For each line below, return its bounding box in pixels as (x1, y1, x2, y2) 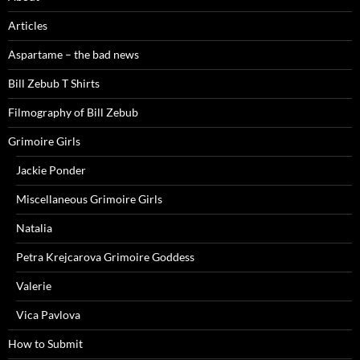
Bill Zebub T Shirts (8, 76, 100, 91)
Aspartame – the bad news (8, 47, 139, 62)
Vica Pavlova (16, 308, 80, 322)
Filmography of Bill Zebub (8, 105, 138, 120)
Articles (8, 18, 47, 33)
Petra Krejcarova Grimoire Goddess (16, 250, 194, 264)
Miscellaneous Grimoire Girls (16, 192, 162, 207)
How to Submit (8, 337, 83, 351)
